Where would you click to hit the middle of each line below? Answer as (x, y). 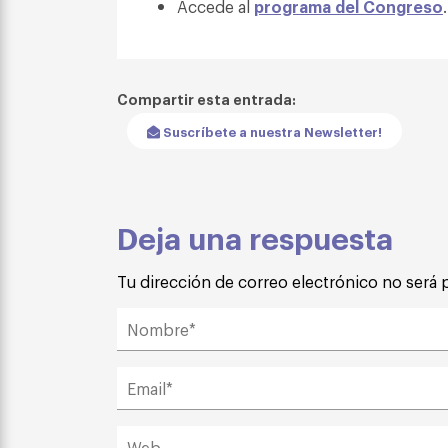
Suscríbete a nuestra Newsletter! (271, 130)
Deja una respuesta (255, 236)
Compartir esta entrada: (206, 98)
